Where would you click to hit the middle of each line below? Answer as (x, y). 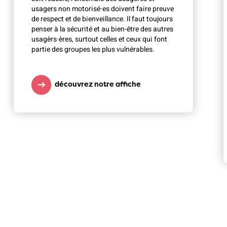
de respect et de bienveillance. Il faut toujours (102, 19)
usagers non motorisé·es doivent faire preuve (102, 9)
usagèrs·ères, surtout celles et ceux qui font (99, 39)
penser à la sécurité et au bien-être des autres (102, 29)
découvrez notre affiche (98, 84)
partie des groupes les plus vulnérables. (93, 49)
